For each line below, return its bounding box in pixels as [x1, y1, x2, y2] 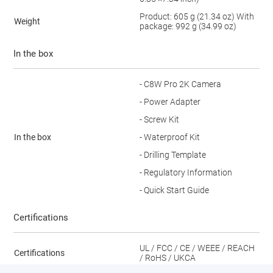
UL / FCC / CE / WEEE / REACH [139, 243, 255, 253]
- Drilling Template [139, 149, 206, 160]
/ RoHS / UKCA [139, 252, 196, 263]
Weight [13, 16, 40, 26]
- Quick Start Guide [139, 185, 209, 195]
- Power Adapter [139, 96, 200, 107]
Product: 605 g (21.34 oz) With [139, 11, 254, 21]
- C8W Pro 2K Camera [139, 79, 221, 89]
